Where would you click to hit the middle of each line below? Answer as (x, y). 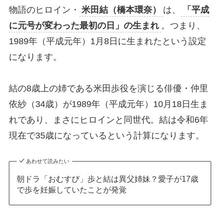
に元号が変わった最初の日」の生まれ (84, 26)
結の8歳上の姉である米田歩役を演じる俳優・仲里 (108, 89)
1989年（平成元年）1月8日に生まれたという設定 (107, 41)
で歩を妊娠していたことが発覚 (71, 190)
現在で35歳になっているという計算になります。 (106, 136)
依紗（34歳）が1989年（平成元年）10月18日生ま (108, 104)
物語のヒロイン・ (44, 10)
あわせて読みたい (48, 161)
